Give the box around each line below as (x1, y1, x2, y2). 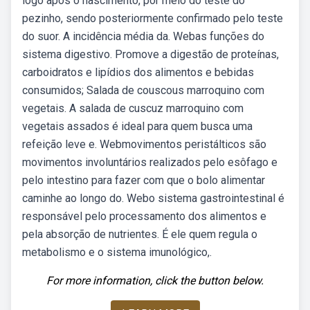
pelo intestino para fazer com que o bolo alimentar (22, 174, 265, 187)
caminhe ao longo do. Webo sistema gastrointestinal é (22, 192, 284, 205)
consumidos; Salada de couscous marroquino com (22, 84, 264, 97)
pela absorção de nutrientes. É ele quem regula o (22, 228, 257, 241)
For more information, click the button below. (46, 274, 264, 287)
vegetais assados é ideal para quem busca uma (22, 120, 253, 133)
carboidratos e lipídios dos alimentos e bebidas (22, 66, 254, 79)
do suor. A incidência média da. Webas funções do (22, 30, 264, 43)
